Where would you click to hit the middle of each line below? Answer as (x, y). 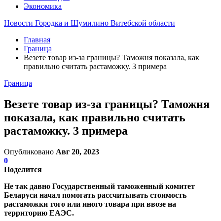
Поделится (23, 169)
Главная (37, 40)
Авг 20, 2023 (77, 151)
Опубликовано (30, 151)
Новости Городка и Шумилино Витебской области (90, 23)
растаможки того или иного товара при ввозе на (90, 204)
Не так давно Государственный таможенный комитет (99, 186)
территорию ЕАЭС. (39, 213)
